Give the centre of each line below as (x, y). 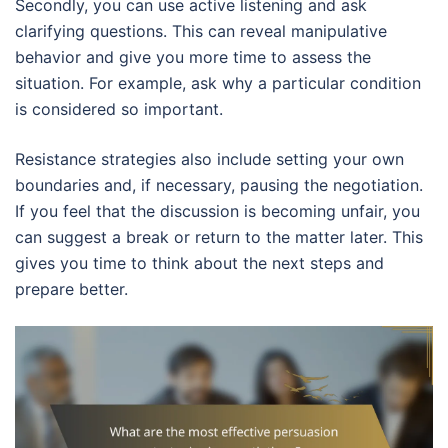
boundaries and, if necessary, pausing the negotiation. (219, 185)
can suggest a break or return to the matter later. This (219, 237)
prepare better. (71, 289)
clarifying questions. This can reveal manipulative (201, 31)
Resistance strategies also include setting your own (209, 159)
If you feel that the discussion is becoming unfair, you (217, 211)
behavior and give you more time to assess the (193, 57)
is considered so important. (119, 109)
